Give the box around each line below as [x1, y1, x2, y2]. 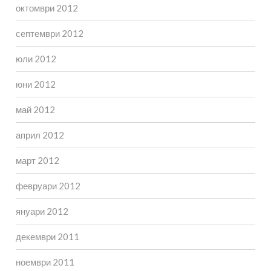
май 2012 [15, 104, 55, 116]
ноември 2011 [15, 256, 74, 268]
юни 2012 [15, 79, 56, 90]
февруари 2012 [15, 180, 80, 192]
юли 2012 [15, 53, 56, 65]
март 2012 [15, 155, 59, 166]
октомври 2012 [15, 2, 78, 14]
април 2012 [15, 129, 64, 141]
